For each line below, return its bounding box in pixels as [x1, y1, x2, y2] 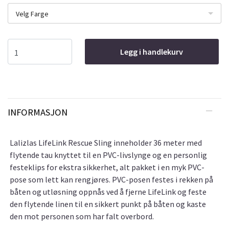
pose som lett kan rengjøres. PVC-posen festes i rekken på [10, 174, 213, 185]
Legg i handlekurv [120, 47, 184, 57]
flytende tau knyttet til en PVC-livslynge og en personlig [10, 150, 207, 161]
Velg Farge [16, 9, 49, 19]
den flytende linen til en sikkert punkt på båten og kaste [10, 199, 206, 210]
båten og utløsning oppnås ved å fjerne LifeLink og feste [10, 187, 207, 197]
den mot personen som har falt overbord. [10, 211, 154, 222]
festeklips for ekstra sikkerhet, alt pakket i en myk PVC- [10, 162, 204, 173]
